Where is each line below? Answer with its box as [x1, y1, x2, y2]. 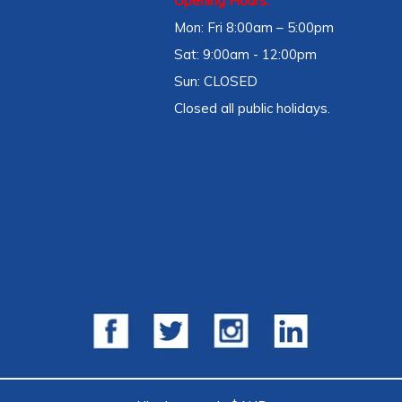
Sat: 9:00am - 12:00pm [173, 46, 317, 63]
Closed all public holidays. [173, 100, 334, 117]
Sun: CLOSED [173, 73, 258, 90]
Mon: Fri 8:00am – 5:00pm [173, 19, 334, 36]
